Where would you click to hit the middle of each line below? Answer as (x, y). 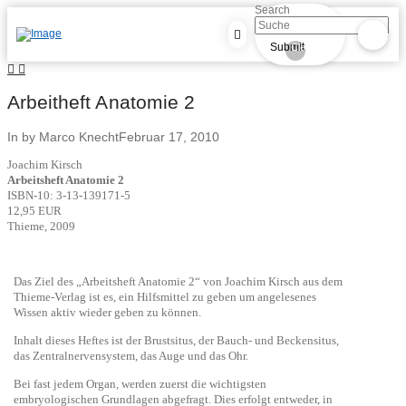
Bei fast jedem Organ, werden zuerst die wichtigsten (140, 383)
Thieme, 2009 (41, 226)
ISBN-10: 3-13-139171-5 (69, 195)
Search (273, 10)
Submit (287, 48)
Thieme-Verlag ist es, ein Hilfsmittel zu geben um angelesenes (165, 296)
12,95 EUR (34, 210)
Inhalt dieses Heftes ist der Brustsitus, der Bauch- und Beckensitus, (177, 340)
